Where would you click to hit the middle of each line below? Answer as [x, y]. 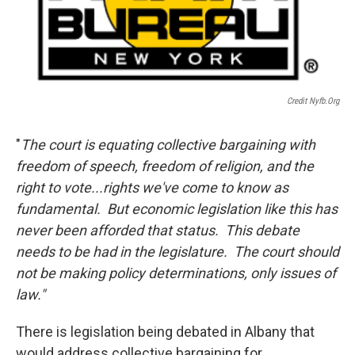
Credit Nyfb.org [313, 101]
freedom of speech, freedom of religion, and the [165, 166]
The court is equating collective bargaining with [168, 145]
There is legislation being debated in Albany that [165, 332]
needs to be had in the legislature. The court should [177, 252]
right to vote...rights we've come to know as [152, 188]
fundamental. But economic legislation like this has [177, 209]
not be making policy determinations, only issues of [176, 273]
